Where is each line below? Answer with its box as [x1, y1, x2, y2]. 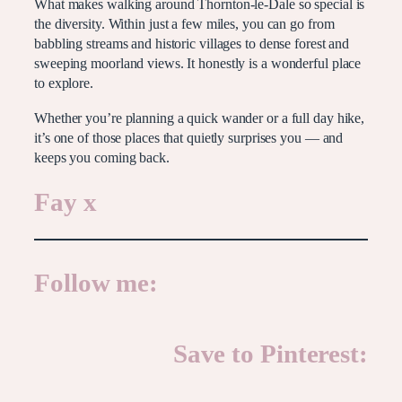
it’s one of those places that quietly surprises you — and [34, 129, 344, 146]
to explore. [34, 75, 93, 92]
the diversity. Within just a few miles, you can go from [34, 16, 335, 33]
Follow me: [34, 268, 158, 297]
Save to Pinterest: [172, 340, 368, 369]
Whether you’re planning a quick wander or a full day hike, [34, 109, 365, 127]
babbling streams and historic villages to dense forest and [34, 36, 350, 53]
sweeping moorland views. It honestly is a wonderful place [34, 56, 362, 73]
